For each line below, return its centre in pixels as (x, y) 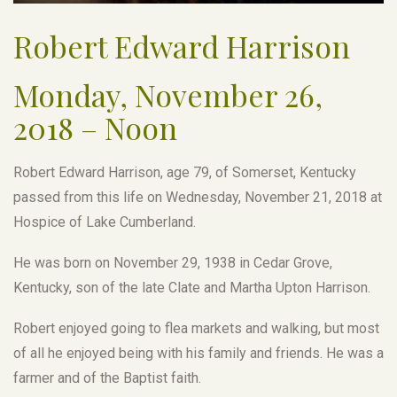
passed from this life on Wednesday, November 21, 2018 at (198, 197)
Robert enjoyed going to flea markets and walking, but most (196, 328)
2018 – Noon (95, 127)
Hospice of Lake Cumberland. (105, 222)
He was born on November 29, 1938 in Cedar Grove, (173, 262)
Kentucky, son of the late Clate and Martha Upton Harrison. (192, 287)
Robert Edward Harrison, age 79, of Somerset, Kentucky (185, 172)
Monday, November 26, (168, 94)
